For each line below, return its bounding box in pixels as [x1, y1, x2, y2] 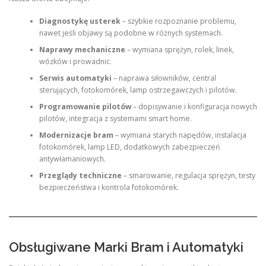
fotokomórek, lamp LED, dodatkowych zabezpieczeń [39, 142, 220, 153]
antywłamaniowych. [39, 154, 106, 164]
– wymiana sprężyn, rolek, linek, [125, 45, 234, 55]
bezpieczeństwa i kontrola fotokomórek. [39, 182, 179, 193]
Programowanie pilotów [39, 102, 131, 112]
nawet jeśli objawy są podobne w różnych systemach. [39, 28, 223, 39]
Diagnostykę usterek [39, 16, 121, 27]
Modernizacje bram [39, 130, 113, 141]
